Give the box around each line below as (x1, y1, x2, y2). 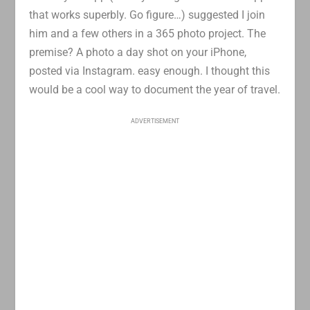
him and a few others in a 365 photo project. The (29, 26, 266, 40)
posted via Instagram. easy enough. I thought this (29, 64, 271, 77)
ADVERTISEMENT (131, 118, 179, 125)
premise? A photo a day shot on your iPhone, (29, 45, 247, 59)
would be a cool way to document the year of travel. (29, 82, 281, 96)
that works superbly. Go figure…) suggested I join (29, 8, 266, 21)
